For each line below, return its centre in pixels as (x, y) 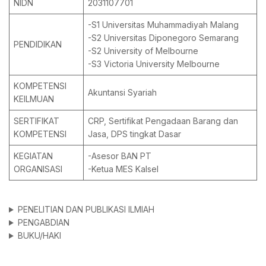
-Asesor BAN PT (120, 156)
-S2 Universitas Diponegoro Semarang (163, 38)
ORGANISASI (38, 169)
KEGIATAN (33, 156)
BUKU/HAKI (39, 235)
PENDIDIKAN (38, 44)
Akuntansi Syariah (122, 92)
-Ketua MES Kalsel (123, 169)
